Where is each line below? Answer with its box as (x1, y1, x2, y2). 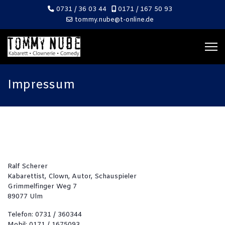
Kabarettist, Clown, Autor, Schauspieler (8, 172, 137, 181)
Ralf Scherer (8, 162, 48, 171)
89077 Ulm (8, 192, 43, 201)
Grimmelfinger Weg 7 (8, 182, 77, 191)
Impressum (8, 77, 75, 93)
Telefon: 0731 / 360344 (8, 210, 82, 219)
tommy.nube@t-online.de (75, 16, 154, 24)
